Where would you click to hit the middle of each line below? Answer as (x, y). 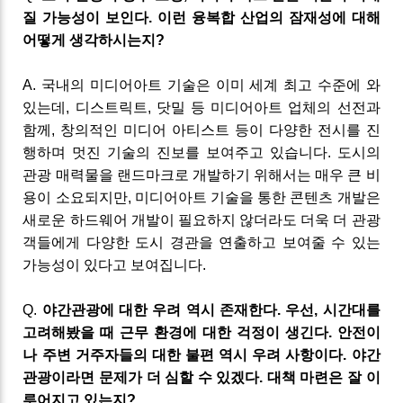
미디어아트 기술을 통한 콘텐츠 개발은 (257, 197)
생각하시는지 (113, 40)
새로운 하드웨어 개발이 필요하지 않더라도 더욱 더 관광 (201, 219)
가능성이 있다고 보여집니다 (113, 264)
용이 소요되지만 (75, 197)
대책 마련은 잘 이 (323, 377)
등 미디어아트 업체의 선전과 (282, 107)
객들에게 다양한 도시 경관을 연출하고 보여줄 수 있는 (201, 242)
